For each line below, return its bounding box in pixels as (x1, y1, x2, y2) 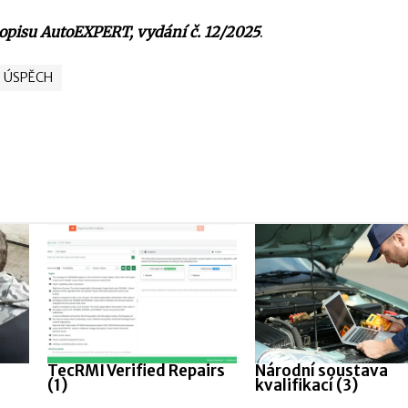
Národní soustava (254, 361, 388, 381)
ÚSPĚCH (4, 69, 53, 86)
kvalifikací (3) (254, 375, 358, 395)
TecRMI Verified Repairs (47, 361, 226, 381)
